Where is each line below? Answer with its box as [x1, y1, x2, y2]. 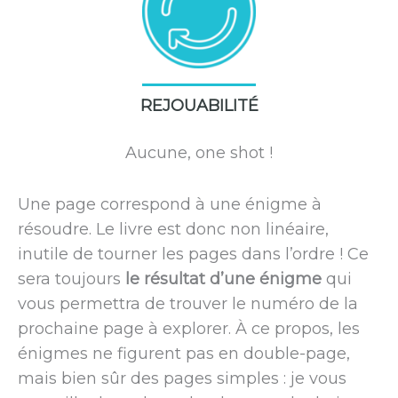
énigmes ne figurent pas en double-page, [18, 344, 350, 364]
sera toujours [18, 269, 125, 290]
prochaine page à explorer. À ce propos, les [18, 319, 360, 339]
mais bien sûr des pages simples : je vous [18, 369, 346, 389]
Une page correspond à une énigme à [18, 195, 322, 215]
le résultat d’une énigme [125, 269, 322, 290]
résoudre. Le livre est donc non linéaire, [18, 219, 329, 240]
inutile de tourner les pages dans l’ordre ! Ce [18, 244, 369, 265]
